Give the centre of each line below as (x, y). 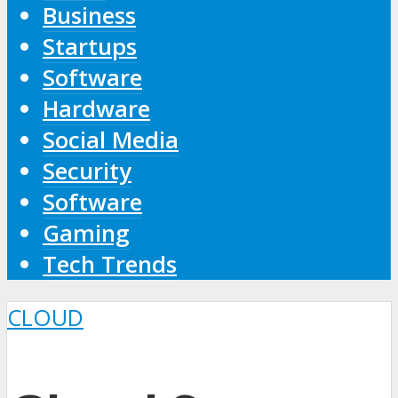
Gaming (86, 233)
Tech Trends (110, 264)
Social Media (111, 139)
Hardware (96, 108)
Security (87, 171)
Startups (90, 46)
